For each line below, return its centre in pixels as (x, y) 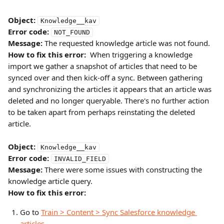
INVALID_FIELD (80, 159)
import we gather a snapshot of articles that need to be (103, 66)
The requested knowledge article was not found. (126, 43)
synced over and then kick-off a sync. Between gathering (106, 77)
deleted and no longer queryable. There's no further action (109, 100)
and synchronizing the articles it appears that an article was (111, 89)
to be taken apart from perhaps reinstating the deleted (102, 112)
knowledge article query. (50, 181)
